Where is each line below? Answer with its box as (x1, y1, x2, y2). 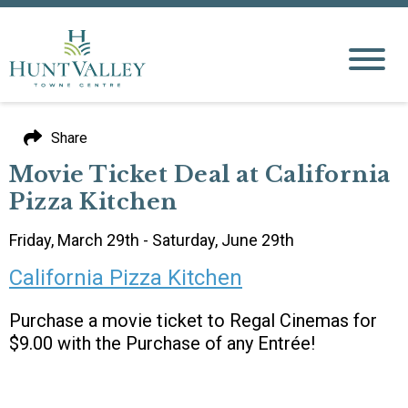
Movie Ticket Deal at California (9, 161, 391, 188)
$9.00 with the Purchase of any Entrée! (9, 332, 315, 354)
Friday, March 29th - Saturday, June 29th (9, 230, 294, 250)
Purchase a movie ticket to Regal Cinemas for (9, 310, 377, 331)
